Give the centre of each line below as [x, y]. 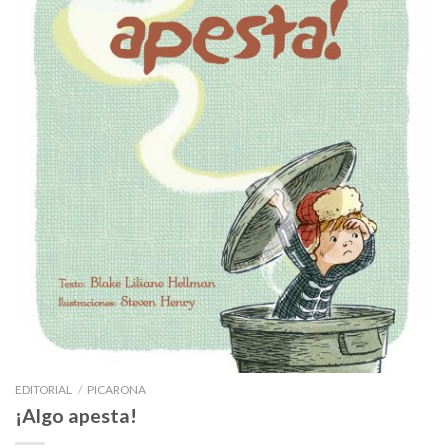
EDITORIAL [43, 390]
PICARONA [117, 390]
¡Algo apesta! [76, 416]
